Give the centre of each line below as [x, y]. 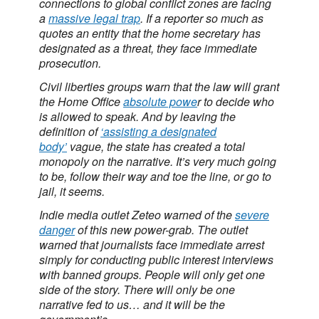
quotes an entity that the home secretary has [150, 33]
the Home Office [81, 101]
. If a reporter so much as [202, 18]
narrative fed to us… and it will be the [132, 304]
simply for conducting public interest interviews [156, 260]
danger [57, 230]
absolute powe [160, 101]
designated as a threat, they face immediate [148, 48]
